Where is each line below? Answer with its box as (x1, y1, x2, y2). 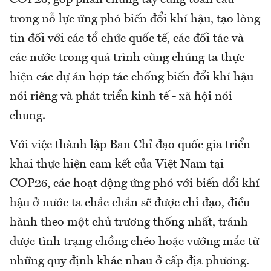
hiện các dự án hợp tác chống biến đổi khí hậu (10, 71, 253, 83)
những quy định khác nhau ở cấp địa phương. (10, 255, 249, 267)
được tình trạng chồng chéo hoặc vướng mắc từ (10, 235, 259, 248)
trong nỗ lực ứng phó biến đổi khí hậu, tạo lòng (10, 13, 260, 25)
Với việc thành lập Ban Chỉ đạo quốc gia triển (10, 139, 250, 151)
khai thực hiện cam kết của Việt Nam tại (10, 158, 224, 171)
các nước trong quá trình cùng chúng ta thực (10, 51, 244, 64)
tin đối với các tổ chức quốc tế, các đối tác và (10, 32, 244, 45)
